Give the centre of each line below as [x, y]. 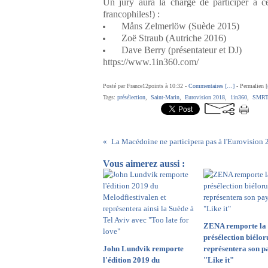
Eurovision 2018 [205, 97]
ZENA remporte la [234, 226]
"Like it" [218, 260]
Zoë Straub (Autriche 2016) [169, 38]
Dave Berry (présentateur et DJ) [177, 50]
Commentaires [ [208, 86]
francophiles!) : [131, 14]
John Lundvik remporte [143, 249]
